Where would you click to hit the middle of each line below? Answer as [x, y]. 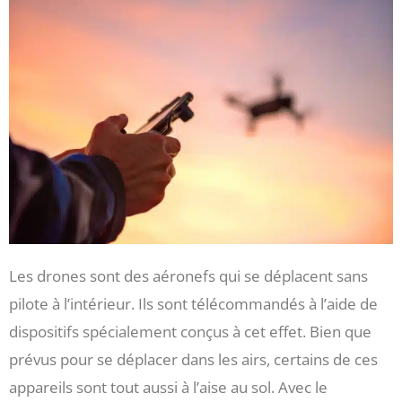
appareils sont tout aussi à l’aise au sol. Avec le [168, 387]
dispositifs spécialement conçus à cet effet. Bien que [190, 331]
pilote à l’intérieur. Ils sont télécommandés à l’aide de [193, 303]
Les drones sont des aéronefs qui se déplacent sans [188, 275]
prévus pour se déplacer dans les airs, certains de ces [193, 359]
